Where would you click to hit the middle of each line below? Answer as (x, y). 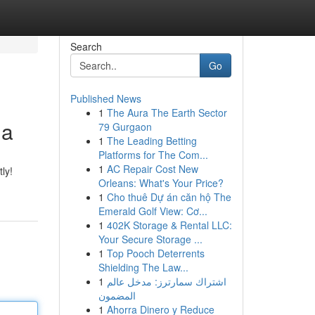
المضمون (117, 295)
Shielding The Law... (143, 267)
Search (86, 46)
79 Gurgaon (125, 127)
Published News (105, 98)
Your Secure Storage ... (150, 239)
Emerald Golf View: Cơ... (153, 211)
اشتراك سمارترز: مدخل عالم (166, 281)
